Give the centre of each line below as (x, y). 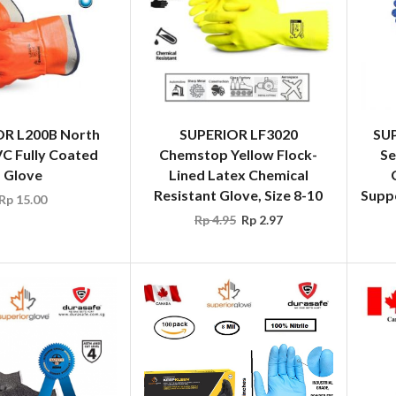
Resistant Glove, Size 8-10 (239, 195)
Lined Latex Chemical (238, 175)
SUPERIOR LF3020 (238, 134)
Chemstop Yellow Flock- (239, 155)
